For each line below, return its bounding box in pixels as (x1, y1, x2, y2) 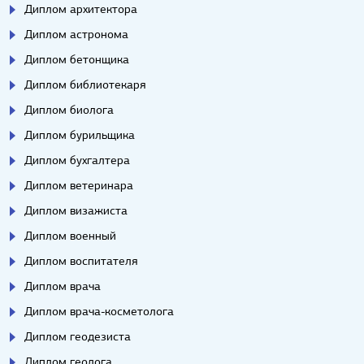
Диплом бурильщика (24, 128, 135, 143)
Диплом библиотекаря (24, 77, 145, 93)
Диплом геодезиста (24, 329, 131, 344)
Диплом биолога (24, 102, 114, 118)
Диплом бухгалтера (24, 153, 130, 168)
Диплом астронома (24, 27, 128, 42)
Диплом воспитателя (24, 253, 137, 269)
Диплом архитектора (24, 2, 137, 17)
